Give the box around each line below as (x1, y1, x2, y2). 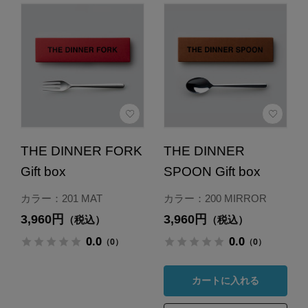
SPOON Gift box (163, 164, 261, 179)
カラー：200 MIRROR (163, 192, 267, 204)
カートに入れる (191, 275, 259, 287)
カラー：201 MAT (20, 192, 102, 204)
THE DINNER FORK (20, 143, 142, 158)
